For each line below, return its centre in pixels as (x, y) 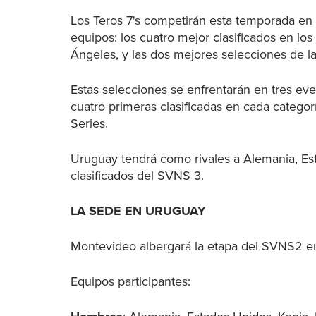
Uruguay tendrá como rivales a (157, 159)
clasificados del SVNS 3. (139, 176)
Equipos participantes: (132, 281)
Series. (89, 123)
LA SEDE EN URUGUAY (138, 211)
